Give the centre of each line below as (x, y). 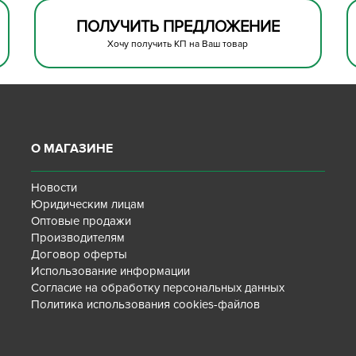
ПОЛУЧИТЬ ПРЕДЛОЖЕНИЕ (178, 27)
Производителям (78, 238)
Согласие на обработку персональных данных (158, 288)
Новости (54, 188)
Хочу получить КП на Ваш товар (178, 44)
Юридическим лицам (88, 204)
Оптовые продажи (81, 221)
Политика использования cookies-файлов (146, 304)
